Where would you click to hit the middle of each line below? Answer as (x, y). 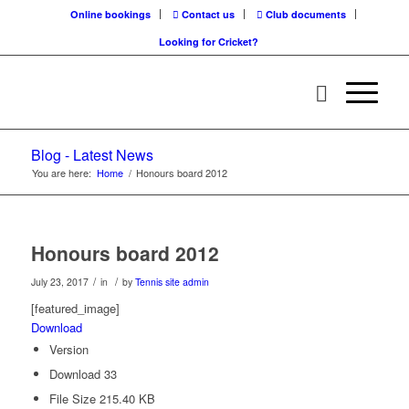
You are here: (61, 173)
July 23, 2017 (59, 282)
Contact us (207, 14)
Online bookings (111, 14)
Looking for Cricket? (209, 42)
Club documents (305, 14)
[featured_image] (75, 308)
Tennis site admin (172, 282)
